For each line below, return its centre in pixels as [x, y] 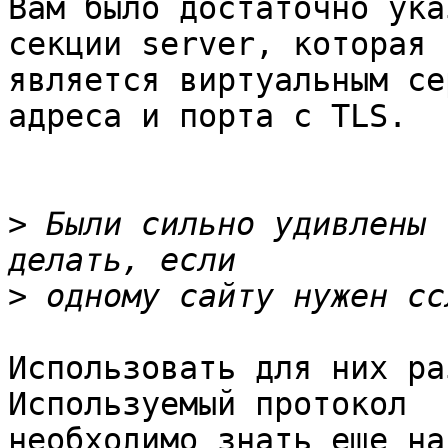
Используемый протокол [207, 404]
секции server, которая [217, 44]
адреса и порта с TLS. [207, 116]
